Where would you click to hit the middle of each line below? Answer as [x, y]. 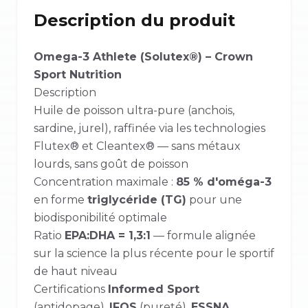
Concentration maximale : [105, 182]
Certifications [71, 289]
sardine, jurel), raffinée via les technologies [150, 128]
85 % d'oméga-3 [224, 182]
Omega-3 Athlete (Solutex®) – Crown [143, 57]
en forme [60, 200]
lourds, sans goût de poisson [111, 164]
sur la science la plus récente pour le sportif [154, 253]
